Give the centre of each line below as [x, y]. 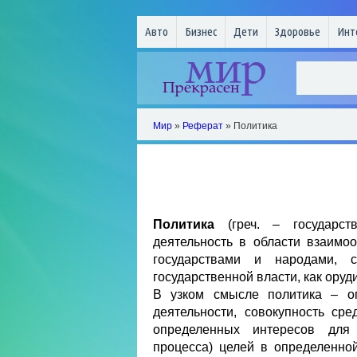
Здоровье [298, 31]
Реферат [203, 126]
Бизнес [201, 31]
